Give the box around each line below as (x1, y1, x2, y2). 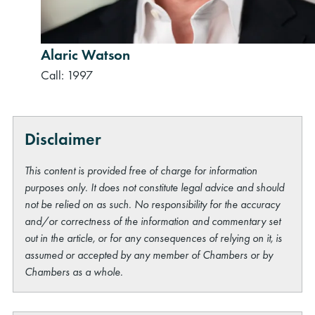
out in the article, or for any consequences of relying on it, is (25, 230, 283, 245)
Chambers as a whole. (25, 264, 124, 279)
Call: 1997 (41, 66, 93, 83)
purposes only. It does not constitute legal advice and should (25, 179, 285, 195)
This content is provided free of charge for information (25, 162, 258, 178)
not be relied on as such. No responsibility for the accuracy (25, 196, 281, 212)
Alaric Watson (41, 44, 130, 64)
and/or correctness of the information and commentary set (25, 213, 281, 229)
